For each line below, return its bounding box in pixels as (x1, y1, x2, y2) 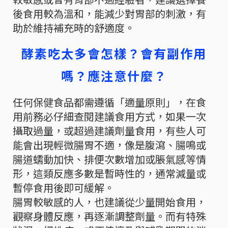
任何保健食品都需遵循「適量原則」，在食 (13, 94, 206, 109)
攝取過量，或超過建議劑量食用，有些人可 (13, 123, 206, 138)
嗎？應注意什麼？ (61, 66, 167, 84)
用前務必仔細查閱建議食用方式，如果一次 (13, 108, 206, 124)
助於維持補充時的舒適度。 (13, 20, 135, 35)
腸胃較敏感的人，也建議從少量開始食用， (13, 194, 206, 209)
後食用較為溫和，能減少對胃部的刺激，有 (13, 6, 206, 21)
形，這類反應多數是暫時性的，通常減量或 (13, 165, 206, 181)
